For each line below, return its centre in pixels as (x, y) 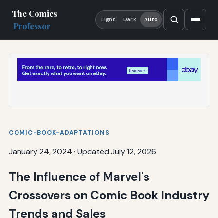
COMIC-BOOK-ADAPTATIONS (59, 133)
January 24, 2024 (40, 151)
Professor (32, 26)
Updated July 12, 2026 (117, 151)
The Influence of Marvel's (79, 176)
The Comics (35, 13)
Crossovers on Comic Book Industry (109, 195)
